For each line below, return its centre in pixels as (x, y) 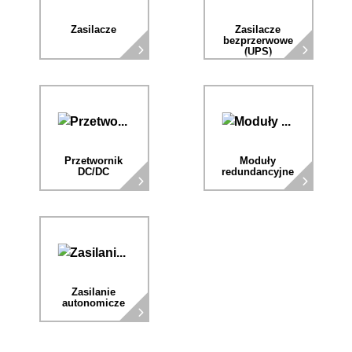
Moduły (258, 161)
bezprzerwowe (258, 41)
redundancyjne (258, 172)
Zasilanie (94, 292)
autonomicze (94, 303)
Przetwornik (94, 161)
